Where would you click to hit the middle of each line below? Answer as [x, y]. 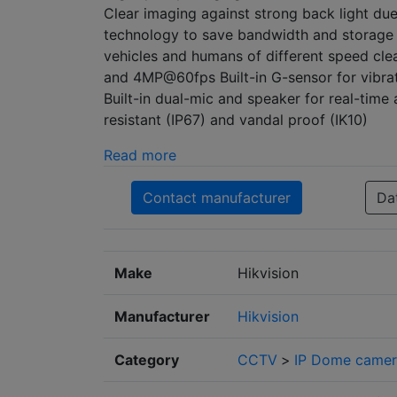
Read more [140, 156]
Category [147, 360]
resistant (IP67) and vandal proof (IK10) [236, 120]
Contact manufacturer [217, 198]
